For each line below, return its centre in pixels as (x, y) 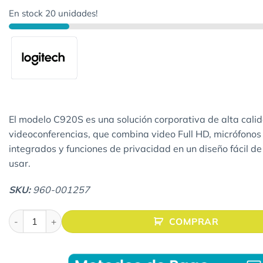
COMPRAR (194, 221)
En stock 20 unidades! (53, 13)
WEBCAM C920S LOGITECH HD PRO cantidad (102, 216)
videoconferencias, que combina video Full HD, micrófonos (135, 134)
